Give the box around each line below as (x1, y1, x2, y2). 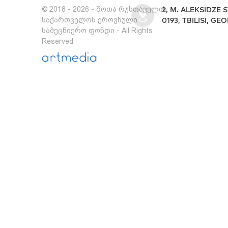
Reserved (42, 37, 74, 45)
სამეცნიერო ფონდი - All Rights (42, 26, 153, 35)
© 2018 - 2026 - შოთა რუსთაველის (42, 5, 167, 13)
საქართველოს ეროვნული (42, 15, 138, 24)
